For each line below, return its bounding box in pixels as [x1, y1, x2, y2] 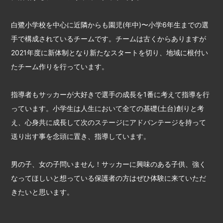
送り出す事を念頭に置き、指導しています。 [11, 132, 151, 141]
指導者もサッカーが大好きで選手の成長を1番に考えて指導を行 [11, 90, 210, 99]
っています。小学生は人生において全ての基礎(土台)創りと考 [11, 104, 205, 113]
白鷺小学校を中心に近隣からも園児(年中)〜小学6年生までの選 [11, 20, 209, 29]
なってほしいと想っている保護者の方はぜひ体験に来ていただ [11, 174, 207, 183]
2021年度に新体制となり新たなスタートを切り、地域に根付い [11, 48, 209, 57]
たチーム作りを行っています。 [11, 62, 109, 71]
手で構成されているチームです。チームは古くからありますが [11, 34, 207, 43]
